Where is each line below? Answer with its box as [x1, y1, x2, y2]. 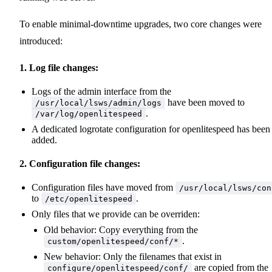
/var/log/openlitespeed [35, 109, 142, 118]
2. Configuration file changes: [19, 158, 140, 169]
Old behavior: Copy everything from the [44, 224, 198, 235]
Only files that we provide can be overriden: [32, 208, 200, 219]
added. [32, 134, 57, 145]
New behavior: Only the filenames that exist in [44, 251, 222, 262]
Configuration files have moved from [32, 182, 175, 192]
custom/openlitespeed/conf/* [47, 236, 178, 246]
